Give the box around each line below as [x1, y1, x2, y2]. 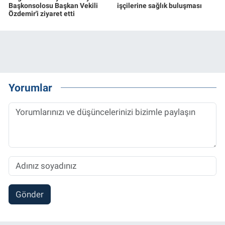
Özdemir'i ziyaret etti [9, 10, 75, 18]
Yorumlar [9, 81, 52, 94]
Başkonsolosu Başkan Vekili [9, 2, 98, 10]
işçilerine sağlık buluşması [117, 2, 202, 10]
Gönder [15, 189, 44, 199]
